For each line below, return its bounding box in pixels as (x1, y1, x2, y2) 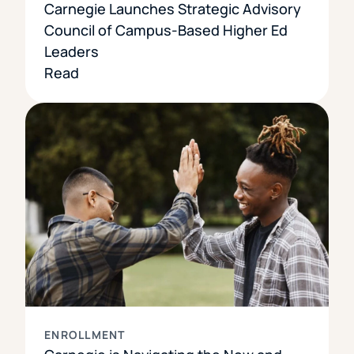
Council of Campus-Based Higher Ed (44, 20, 288, 40)
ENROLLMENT (44, 327, 126, 343)
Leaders (44, 41, 99, 61)
